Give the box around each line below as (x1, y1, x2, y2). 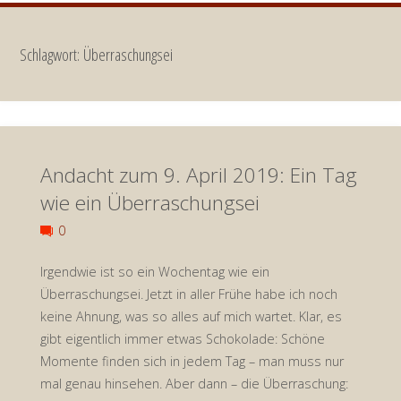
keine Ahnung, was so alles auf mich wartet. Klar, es (39, 307, 342, 325)
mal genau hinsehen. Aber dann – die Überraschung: (39, 374, 348, 392)
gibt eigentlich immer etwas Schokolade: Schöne (39, 329, 325, 347)
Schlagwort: (20, 42, 84, 65)
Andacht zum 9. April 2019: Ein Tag (39, 160, 357, 189)
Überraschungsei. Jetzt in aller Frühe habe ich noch (39, 285, 337, 303)
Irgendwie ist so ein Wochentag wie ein (39, 262, 269, 280)
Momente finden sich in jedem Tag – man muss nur (39, 352, 344, 370)
